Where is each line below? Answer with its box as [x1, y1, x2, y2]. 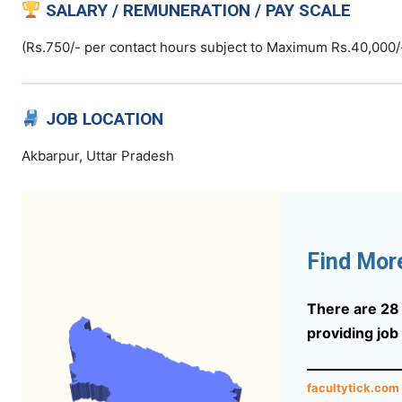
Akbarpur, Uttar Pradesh [22, 147, 174, 165]
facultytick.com [307, 380, 399, 395]
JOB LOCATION [45, 109, 163, 130]
